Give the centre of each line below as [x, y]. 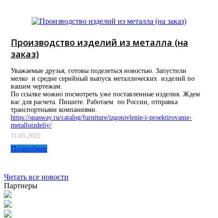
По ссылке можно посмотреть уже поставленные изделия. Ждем [105, 94]
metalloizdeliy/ [31, 126]
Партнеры [21, 186]
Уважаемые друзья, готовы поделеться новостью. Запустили [99, 71]
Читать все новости [36, 177]
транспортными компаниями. [54, 110]
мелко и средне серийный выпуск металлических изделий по [103, 79]
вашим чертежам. [36, 87]
